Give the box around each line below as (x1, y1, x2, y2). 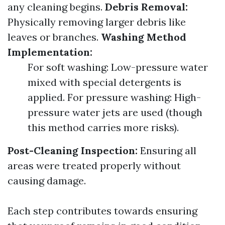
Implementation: (8, 46, 92, 58)
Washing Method (101, 31, 186, 43)
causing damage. (8, 174, 86, 187)
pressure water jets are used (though (28, 106, 202, 119)
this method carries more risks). (28, 121, 179, 134)
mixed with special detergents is (28, 76, 181, 88)
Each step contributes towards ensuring (8, 204, 197, 217)
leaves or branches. (8, 31, 101, 43)
